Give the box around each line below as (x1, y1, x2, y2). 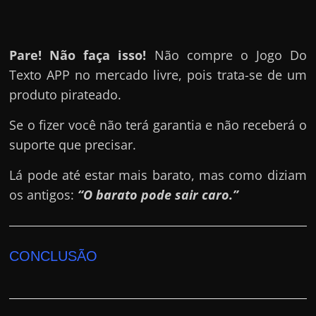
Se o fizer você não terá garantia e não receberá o (9, 116, 307, 133)
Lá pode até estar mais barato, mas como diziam (9, 166, 307, 183)
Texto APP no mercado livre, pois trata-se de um (9, 66, 307, 83)
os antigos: (9, 186, 78, 203)
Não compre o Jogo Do (154, 46, 307, 63)
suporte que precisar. (9, 135, 137, 153)
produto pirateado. (9, 85, 122, 103)
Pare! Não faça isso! (9, 46, 154, 63)
